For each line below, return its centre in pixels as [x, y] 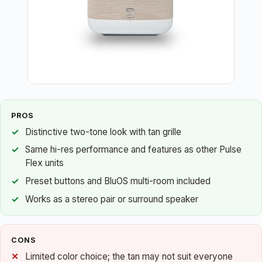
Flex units [44, 163]
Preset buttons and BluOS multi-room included [118, 181]
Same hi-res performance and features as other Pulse [133, 150]
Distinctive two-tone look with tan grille [103, 132]
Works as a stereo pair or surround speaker [112, 199]
